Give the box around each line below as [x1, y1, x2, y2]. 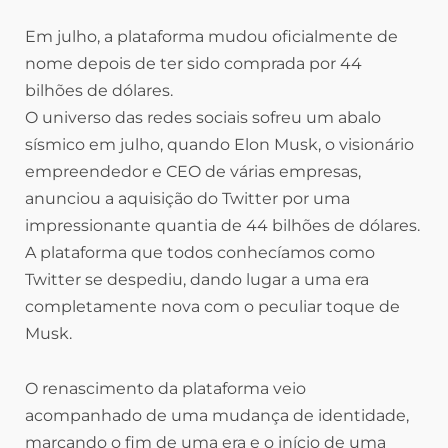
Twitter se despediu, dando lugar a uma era [25, 269, 369, 289]
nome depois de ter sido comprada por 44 [25, 53, 362, 73]
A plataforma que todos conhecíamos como [25, 242, 375, 262]
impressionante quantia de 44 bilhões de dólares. [25, 215, 420, 235]
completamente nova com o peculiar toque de [25, 296, 400, 316]
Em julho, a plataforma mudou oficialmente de [25, 26, 398, 46]
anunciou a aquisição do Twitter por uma [25, 188, 350, 208]
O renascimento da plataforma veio [25, 378, 306, 398]
